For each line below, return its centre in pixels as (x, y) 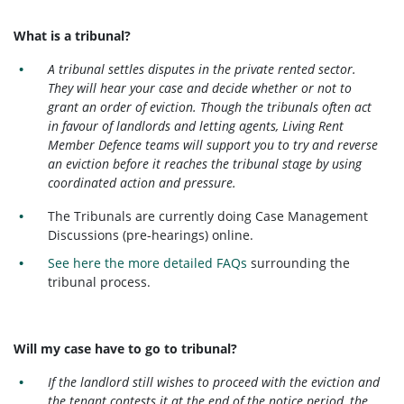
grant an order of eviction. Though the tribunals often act (210, 106)
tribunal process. (100, 282)
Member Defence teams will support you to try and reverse (213, 144)
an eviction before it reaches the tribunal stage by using (205, 163)
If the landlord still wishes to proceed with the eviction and (214, 382)
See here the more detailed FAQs (148, 263)
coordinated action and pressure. (142, 182)
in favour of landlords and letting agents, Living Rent (196, 125)
